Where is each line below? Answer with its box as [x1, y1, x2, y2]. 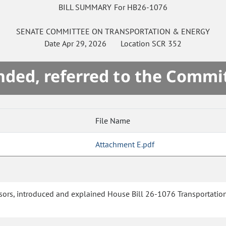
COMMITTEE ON [46, 26, 103, 37]
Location [106, 38, 152, 49]
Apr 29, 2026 [62, 38, 107, 49]
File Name [95, 116, 130, 126]
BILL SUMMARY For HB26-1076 [59, 2, 167, 13]
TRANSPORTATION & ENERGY [105, 26, 210, 37]
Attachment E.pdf [95, 139, 155, 150]
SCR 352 [152, 38, 182, 49]
